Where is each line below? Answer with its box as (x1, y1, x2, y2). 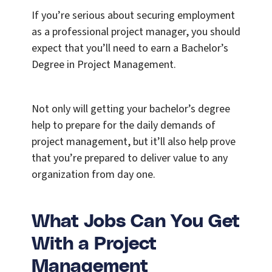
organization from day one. (32, 167, 155, 183)
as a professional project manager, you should (32, 24, 240, 40)
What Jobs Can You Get (32, 212, 240, 231)
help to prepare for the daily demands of (32, 118, 216, 134)
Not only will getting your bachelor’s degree (32, 101, 230, 117)
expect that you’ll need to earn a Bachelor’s (32, 41, 228, 56)
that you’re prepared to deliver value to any (32, 151, 228, 166)
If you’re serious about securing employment (32, 8, 235, 24)
